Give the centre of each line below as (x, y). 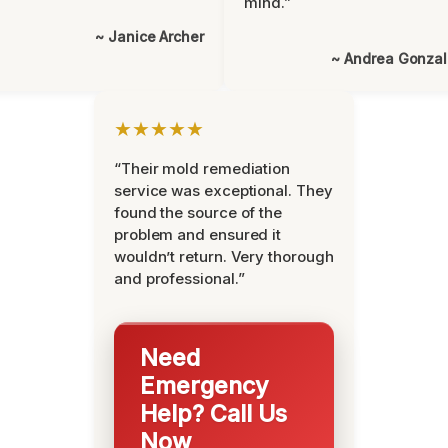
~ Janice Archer (149, 36)
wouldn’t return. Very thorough (224, 256)
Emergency (204, 385)
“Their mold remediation (202, 168)
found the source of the (198, 212)
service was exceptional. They (223, 190)
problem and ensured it (198, 234)
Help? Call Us (213, 413)
